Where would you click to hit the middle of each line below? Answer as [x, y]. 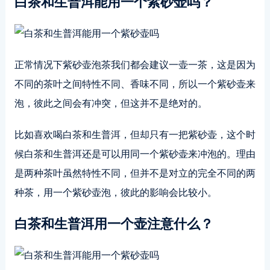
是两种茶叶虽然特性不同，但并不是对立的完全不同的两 [135, 173]
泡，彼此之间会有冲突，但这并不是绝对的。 [111, 103]
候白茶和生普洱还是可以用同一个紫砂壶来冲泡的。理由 [135, 154]
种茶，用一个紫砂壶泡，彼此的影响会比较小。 [115, 193]
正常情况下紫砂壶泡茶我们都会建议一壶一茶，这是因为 [135, 65]
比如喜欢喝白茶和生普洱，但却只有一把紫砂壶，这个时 [135, 135]
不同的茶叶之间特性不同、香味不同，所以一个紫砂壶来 [135, 84]
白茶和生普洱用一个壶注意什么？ [114, 224]
